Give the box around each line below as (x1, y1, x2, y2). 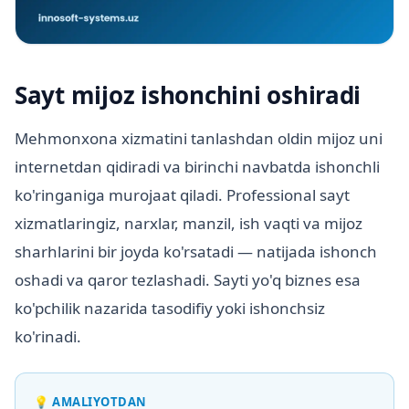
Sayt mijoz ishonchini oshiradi (15, 78, 362, 111)
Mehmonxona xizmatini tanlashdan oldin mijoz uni (15, 127, 383, 149)
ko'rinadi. (15, 325, 81, 347)
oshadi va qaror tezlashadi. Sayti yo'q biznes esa (15, 268, 361, 290)
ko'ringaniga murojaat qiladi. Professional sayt (15, 184, 350, 205)
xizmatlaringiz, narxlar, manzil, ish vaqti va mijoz (15, 212, 362, 234)
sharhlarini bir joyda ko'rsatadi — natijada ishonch (15, 240, 377, 262)
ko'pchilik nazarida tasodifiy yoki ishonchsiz (15, 297, 325, 319)
